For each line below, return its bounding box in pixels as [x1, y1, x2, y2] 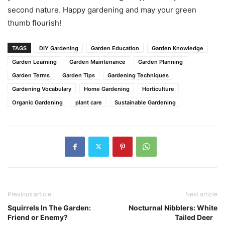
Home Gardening [84, 85, 130, 92]
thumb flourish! [8, 18, 61, 28]
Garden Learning [12, 58, 57, 65]
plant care [75, 98, 102, 106]
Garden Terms [12, 71, 50, 79]
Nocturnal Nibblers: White [129, 203, 217, 212]
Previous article [8, 190, 51, 198]
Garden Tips [62, 71, 95, 79]
